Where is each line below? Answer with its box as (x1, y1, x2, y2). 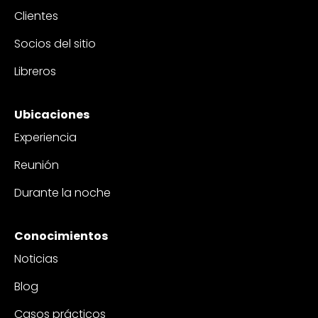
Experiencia (14, 128, 77, 146)
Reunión (14, 156, 59, 173)
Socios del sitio (14, 35, 96, 52)
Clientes (14, 7, 58, 24)
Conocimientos (14, 227, 108, 244)
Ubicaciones (14, 106, 89, 123)
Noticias (14, 250, 58, 267)
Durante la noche (14, 184, 111, 201)
